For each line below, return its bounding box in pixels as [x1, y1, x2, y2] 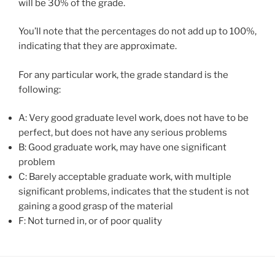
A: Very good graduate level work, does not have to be [18, 112, 249, 124]
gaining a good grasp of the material [18, 201, 173, 212]
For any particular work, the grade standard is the [18, 69, 228, 80]
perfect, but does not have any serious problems [18, 127, 227, 139]
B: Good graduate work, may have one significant [18, 142, 227, 153]
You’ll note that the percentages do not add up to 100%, [18, 26, 257, 37]
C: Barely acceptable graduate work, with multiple [18, 171, 231, 183]
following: [18, 83, 61, 95]
